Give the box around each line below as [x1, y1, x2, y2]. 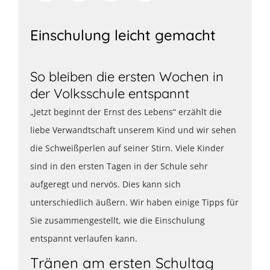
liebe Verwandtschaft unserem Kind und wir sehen [30, 124, 236, 136]
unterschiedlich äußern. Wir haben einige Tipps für [30, 196, 239, 208]
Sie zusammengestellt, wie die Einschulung [30, 214, 205, 226]
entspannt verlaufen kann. [30, 232, 137, 244]
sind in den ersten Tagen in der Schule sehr [30, 160, 208, 172]
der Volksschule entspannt [30, 84, 189, 102]
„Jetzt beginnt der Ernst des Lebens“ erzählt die [30, 105, 222, 118]
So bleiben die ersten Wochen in [30, 67, 224, 85]
